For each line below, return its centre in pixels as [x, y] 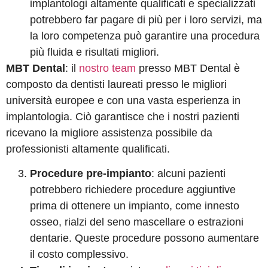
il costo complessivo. [79, 254]
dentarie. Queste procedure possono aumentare [144, 238]
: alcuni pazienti [188, 173]
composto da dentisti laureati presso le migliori [116, 84]
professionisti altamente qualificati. [88, 149]
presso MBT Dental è [188, 68]
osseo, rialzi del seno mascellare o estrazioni [137, 222]
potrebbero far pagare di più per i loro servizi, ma [146, 19]
